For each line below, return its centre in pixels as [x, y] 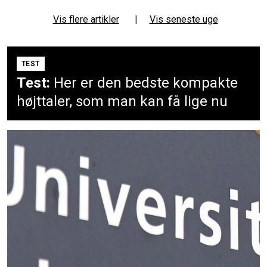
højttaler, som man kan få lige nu [122, 101]
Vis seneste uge [184, 19]
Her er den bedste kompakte [146, 83]
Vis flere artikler [86, 19]
